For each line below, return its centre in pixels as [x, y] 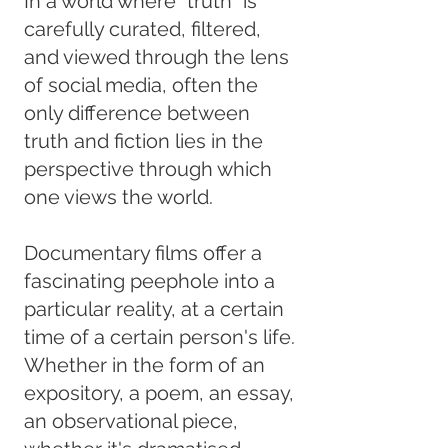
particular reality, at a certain [154, 309]
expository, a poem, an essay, [159, 393]
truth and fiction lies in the [143, 141]
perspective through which [148, 169]
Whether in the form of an [144, 365]
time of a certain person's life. [159, 337]
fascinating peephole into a [149, 281]
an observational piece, [131, 421]
